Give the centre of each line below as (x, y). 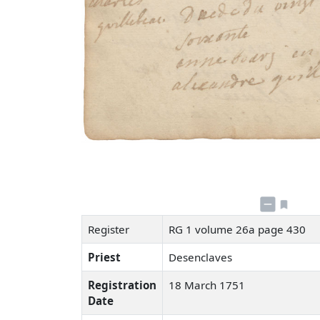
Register (109, 229)
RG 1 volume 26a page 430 (239, 229)
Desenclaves (202, 257)
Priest (104, 257)
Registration (122, 285)
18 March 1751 (207, 285)
